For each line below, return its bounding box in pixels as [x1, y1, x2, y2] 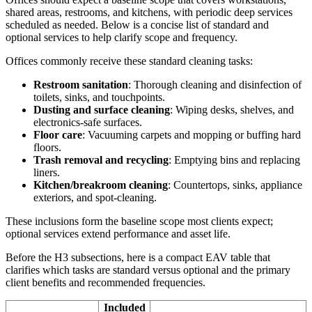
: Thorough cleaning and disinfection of [128, 78, 302, 91]
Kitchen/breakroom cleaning [33, 178, 168, 191]
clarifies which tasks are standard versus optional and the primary [6, 263, 290, 276]
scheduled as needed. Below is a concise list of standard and [6, 18, 269, 31]
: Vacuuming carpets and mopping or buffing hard [82, 128, 301, 141]
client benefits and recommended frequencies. [6, 276, 205, 288]
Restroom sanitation [33, 78, 128, 91]
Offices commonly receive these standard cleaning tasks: [6, 54, 253, 67]
